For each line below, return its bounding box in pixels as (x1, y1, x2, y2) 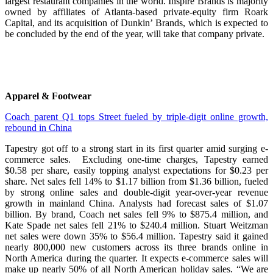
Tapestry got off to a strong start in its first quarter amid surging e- (5, 143, 268, 154)
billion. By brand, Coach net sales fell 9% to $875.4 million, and (5, 209, 268, 220)
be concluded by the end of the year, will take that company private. (5, 29, 264, 40)
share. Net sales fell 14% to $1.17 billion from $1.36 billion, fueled (5, 176, 268, 187)
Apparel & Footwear (5, 91, 91, 102)
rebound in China (5, 122, 72, 133)
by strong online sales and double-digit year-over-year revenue (5, 187, 268, 198)
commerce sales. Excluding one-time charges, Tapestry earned (5, 154, 268, 165)
